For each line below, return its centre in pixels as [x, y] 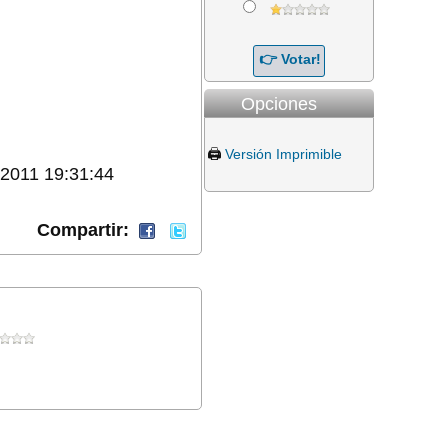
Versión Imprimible [283, 153]
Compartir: [85, 230]
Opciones [279, 103]
